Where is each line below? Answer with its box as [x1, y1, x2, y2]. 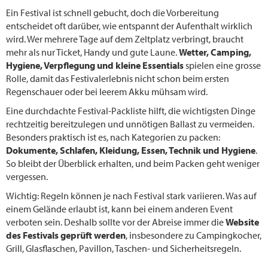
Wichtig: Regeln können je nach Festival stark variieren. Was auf [6, 189, 257, 202]
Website [226, 215, 259, 228]
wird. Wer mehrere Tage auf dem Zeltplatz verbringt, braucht [6, 32, 243, 45]
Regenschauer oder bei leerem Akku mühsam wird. [6, 85, 208, 98]
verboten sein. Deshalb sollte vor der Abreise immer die [6, 215, 226, 228]
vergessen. [6, 170, 48, 182]
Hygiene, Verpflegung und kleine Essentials [6, 59, 184, 71]
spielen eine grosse [184, 59, 261, 71]
